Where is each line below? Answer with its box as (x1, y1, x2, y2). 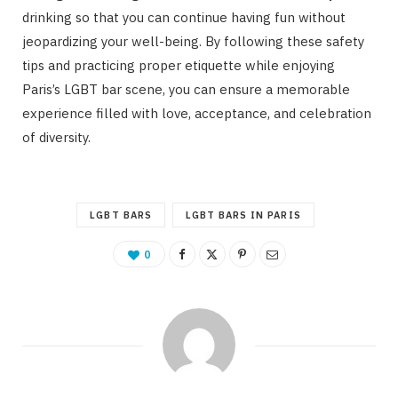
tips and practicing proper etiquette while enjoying (22, 57, 335, 75)
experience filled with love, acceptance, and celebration (22, 105, 371, 123)
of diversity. (22, 129, 91, 147)
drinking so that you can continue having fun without (22, 9, 346, 27)
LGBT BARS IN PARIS (185, 209, 301, 222)
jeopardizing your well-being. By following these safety (22, 33, 364, 51)
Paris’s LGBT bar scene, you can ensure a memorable (22, 81, 350, 99)
